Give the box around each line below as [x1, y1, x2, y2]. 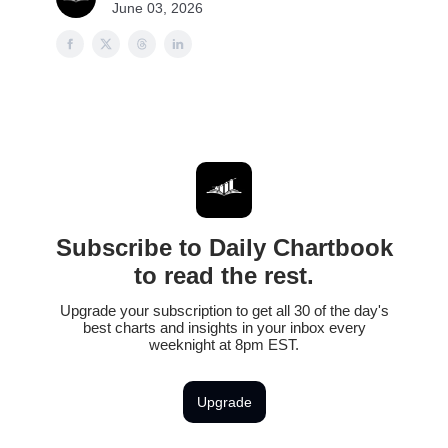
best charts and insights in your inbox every [82, 319, 366, 336]
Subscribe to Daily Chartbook [55, 234, 393, 261]
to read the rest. [134, 262, 314, 289]
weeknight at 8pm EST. [149, 336, 299, 353]
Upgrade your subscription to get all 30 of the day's [59, 302, 389, 319]
